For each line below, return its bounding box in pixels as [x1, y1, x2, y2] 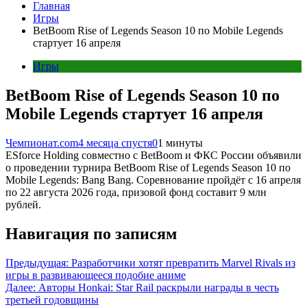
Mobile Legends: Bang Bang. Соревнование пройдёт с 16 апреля [5, 173, 301, 186]
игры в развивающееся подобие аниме [5, 269, 186, 281]
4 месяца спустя [78, 136, 152, 149]
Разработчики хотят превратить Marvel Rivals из [71, 256, 295, 269]
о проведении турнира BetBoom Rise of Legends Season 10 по [5, 161, 291, 173]
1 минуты [158, 136, 203, 149]
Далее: [5, 281, 36, 293]
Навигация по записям [5, 224, 177, 243]
